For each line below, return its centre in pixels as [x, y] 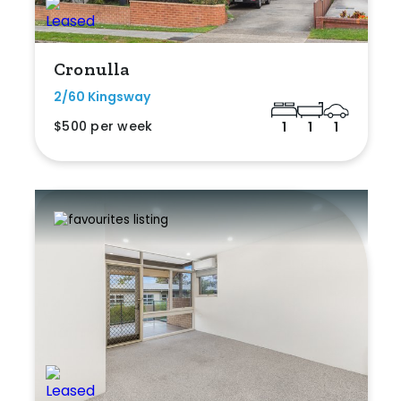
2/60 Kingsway [102, 97]
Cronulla [92, 69]
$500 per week [103, 127]
